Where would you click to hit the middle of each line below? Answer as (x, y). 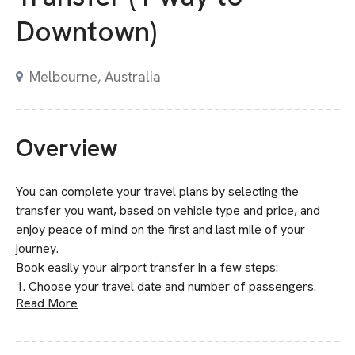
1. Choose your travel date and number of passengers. (166, 286)
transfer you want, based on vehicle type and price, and (168, 210)
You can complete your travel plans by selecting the (157, 191)
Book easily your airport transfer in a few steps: (147, 267)
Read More (47, 303)
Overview (67, 148)
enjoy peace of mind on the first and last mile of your (160, 229)
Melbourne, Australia (95, 76)
